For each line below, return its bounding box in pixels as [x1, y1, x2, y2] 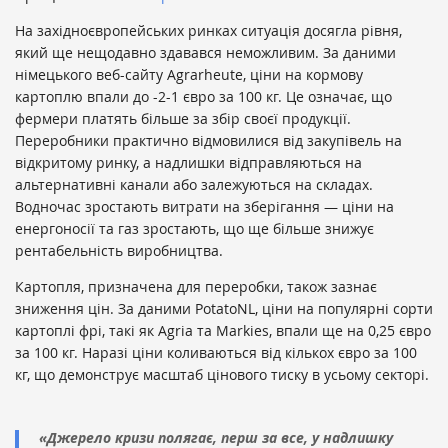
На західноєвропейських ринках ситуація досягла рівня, [15, 21, 402, 41]
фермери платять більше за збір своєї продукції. [15, 109, 351, 129]
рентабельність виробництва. [15, 241, 223, 261]
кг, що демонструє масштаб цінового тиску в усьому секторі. [15, 365, 429, 385]
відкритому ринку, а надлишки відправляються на [15, 153, 362, 173]
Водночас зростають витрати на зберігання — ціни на [15, 197, 394, 217]
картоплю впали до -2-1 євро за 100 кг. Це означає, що [15, 87, 392, 107]
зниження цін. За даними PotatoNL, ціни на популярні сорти [15, 299, 433, 319]
